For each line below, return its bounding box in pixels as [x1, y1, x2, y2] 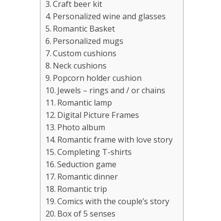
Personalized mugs [53, 35, 124, 46]
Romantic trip [57, 183, 108, 194]
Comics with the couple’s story [57, 195, 170, 207]
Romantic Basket [53, 23, 115, 34]
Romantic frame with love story [57, 134, 173, 145]
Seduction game [57, 158, 117, 170]
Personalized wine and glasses [53, 10, 166, 22]
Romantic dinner [57, 171, 118, 182]
